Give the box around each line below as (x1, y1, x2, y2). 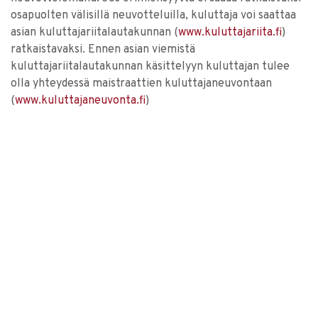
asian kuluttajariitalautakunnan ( (11, 26, 178, 40)
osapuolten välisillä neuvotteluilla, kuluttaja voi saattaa (11, 9, 296, 23)
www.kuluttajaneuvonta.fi (15, 94, 146, 108)
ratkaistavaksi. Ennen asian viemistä (11, 43, 195, 57)
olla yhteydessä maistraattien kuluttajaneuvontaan (11, 77, 272, 91)
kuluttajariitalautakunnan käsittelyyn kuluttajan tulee (11, 60, 290, 74)
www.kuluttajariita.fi (178, 26, 282, 40)
